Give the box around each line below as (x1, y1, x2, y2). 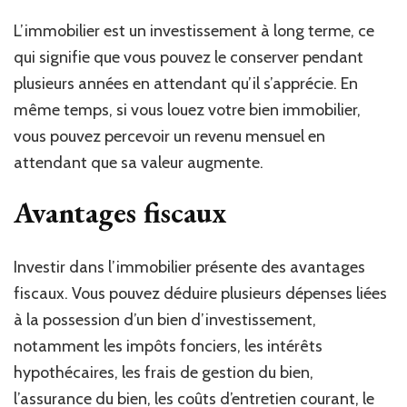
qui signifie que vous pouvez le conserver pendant (14, 46, 363, 67)
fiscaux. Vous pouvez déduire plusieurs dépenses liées (14, 283, 387, 303)
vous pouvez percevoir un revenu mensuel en (14, 125, 325, 146)
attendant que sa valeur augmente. (14, 152, 263, 173)
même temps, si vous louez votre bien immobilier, (14, 99, 361, 120)
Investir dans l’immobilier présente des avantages (14, 256, 365, 277)
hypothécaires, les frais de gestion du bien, (14, 362, 313, 382)
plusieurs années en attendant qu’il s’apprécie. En (14, 73, 358, 94)
